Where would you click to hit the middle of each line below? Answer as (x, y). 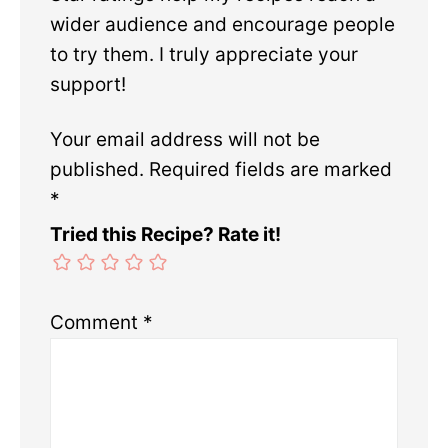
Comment (96, 322)
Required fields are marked (270, 169)
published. (97, 169)
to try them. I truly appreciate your (204, 54)
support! (88, 84)
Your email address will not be (185, 139)
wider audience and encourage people (222, 24)
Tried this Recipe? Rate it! (165, 234)
